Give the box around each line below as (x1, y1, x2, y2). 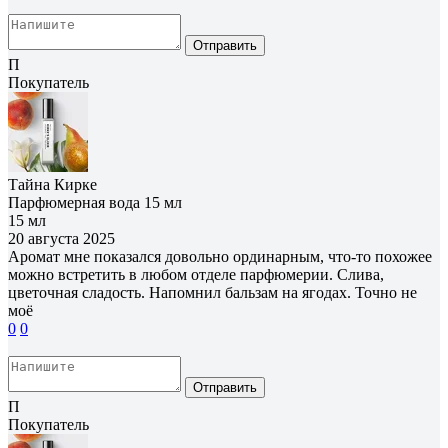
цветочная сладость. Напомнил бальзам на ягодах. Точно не (8, 283, 417, 301)
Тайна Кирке (8, 175, 97, 193)
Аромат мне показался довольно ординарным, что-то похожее (8, 247, 432, 265)
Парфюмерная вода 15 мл (8, 193, 182, 211)
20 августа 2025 (8, 229, 115, 247)
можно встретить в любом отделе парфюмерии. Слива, (8, 265, 384, 283)
